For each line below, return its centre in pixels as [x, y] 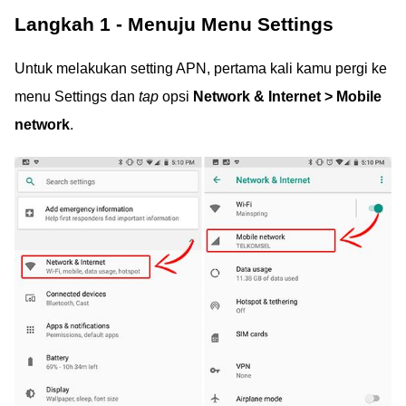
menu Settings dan [77, 97]
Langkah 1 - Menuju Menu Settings [174, 24]
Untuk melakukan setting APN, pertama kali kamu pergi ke [201, 68]
